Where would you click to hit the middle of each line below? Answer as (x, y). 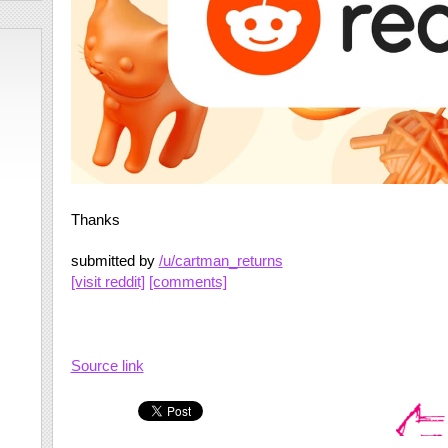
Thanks (95, 219)
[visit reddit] (107, 281)
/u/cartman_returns (220, 260)
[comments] (187, 281)
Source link (107, 365)
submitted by (114, 260)
